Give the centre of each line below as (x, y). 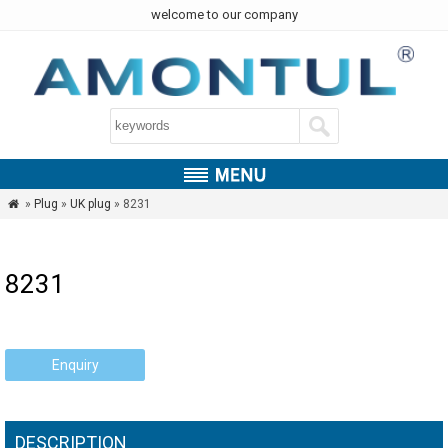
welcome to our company (224, 14)
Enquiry (75, 365)
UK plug (90, 204)
